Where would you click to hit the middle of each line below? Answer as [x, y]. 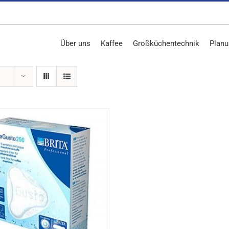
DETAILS [37, 183]
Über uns [75, 43]
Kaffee [112, 43]
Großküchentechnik [166, 43]
